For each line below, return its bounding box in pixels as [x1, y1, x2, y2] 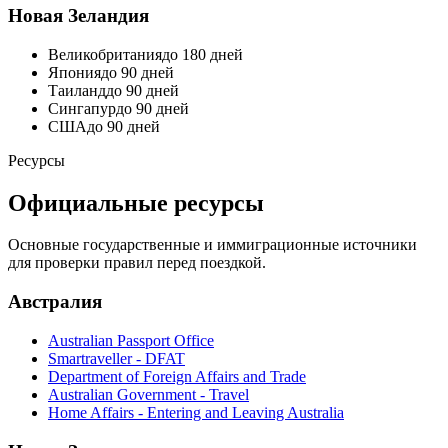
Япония [48, 63, 101, 81]
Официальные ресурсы [8, 189, 264, 216]
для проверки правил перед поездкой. [8, 254, 266, 272]
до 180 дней [162, 45, 243, 63]
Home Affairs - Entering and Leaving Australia [48, 403, 344, 421]
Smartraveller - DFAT [48, 349, 185, 367]
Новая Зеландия [8, 4, 149, 26]
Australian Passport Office [48, 331, 214, 349]
